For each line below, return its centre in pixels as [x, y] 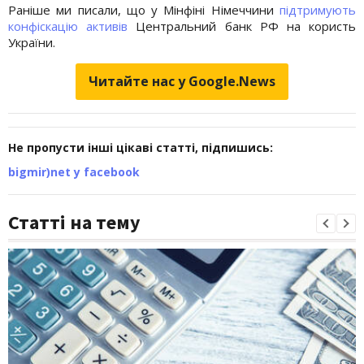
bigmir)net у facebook [74, 171]
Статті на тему [74, 222]
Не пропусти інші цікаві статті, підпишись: [141, 147]
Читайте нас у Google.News [182, 81]
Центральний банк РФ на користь [242, 26]
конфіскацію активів [68, 26]
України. [32, 42]
